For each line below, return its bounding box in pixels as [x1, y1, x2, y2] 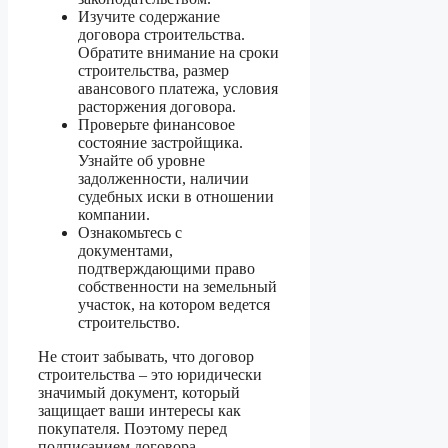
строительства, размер [78, 61, 229, 79]
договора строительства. [78, 25, 245, 43]
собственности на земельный [78, 277, 277, 295]
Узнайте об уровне [78, 151, 205, 169]
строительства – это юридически [38, 365, 262, 383]
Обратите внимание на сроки [78, 43, 279, 61]
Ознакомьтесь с [78, 223, 182, 241]
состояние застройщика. [78, 133, 243, 151]
